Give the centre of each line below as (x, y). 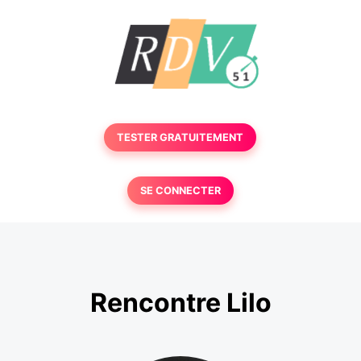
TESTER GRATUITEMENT (180, 137)
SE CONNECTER (180, 191)
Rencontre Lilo (180, 303)
